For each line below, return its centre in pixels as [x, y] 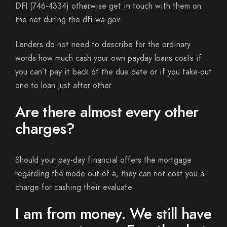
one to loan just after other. [64, 86]
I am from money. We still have [113, 214]
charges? [45, 129]
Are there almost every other [107, 112]
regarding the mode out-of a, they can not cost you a [110, 174]
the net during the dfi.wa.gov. [69, 20]
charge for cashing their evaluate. [75, 187]
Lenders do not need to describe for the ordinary [103, 45]
